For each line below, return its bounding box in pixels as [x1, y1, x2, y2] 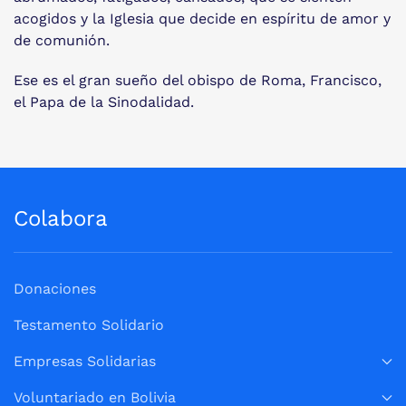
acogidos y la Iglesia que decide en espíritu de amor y [14, 10, 391, 27]
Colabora [14, 206, 108, 231]
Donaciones [14, 280, 96, 297]
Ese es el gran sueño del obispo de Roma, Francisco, [14, 72, 382, 89]
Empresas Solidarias [14, 353, 156, 370]
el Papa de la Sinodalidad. [14, 93, 194, 111]
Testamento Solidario [14, 316, 164, 333]
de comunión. [14, 32, 110, 49]
